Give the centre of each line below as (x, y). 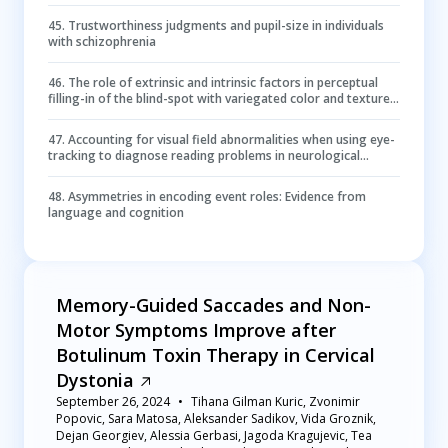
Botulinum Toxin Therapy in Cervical (215, 355)
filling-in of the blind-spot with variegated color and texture (219, 98)
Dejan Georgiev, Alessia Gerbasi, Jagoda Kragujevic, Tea (214, 435)
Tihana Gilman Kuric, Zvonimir (275, 401)
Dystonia (95, 380)
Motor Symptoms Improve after (196, 330)
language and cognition (116, 212)
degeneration (87, 171)
